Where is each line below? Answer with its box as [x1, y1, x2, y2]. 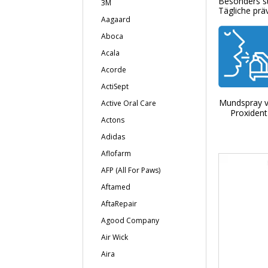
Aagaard [101, 14, 130, 25]
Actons [101, 115, 124, 125]
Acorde [101, 65, 126, 75]
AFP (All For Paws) [101, 165, 160, 175]
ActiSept [101, 81, 129, 92]
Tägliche [218, 5, 251, 16]
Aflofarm [101, 148, 131, 159]
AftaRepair [101, 199, 137, 209]
